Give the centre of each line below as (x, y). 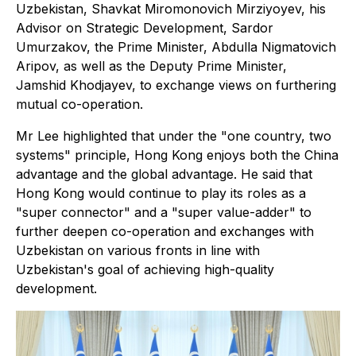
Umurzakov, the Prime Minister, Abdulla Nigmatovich (176, 47)
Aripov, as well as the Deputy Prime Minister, (151, 66)
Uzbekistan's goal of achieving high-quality (145, 270)
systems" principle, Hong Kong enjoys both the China (177, 155)
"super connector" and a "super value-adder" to (164, 213)
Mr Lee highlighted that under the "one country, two (174, 136)
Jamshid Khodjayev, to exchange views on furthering (176, 85)
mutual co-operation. (79, 104)
